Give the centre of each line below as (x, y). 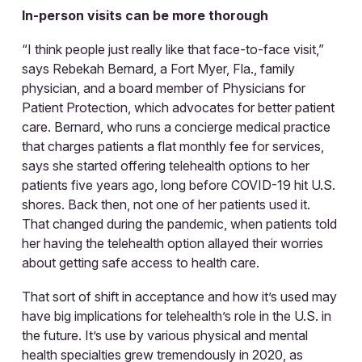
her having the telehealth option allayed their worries (173, 243)
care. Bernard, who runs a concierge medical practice (176, 126)
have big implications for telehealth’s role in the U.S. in (177, 316)
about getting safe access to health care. (141, 262)
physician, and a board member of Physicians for (164, 88)
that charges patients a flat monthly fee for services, (173, 146)
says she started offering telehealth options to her (166, 165)
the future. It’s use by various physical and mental (165, 335)
